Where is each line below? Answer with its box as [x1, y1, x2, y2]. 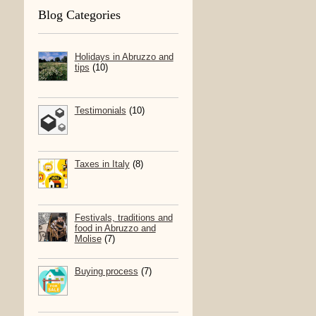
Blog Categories [37, 8, 121, 23]
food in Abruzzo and [74, 223, 156, 234]
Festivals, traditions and [74, 212, 173, 224]
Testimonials [74, 105, 126, 116]
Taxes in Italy [74, 159, 130, 170]
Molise [74, 233, 102, 245]
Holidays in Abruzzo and [74, 51, 174, 63]
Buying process [74, 266, 138, 277]
